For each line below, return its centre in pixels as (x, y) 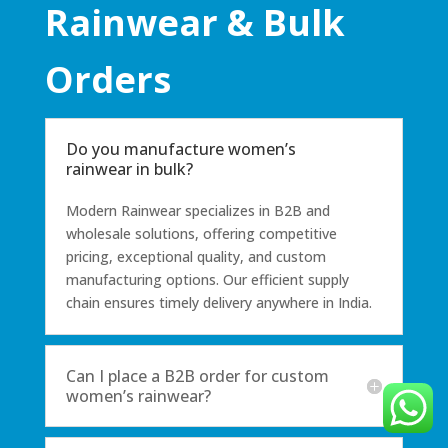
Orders (107, 79)
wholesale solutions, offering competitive (201, 233)
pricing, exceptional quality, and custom (195, 256)
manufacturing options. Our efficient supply (207, 279)
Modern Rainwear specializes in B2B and (197, 210)
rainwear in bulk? (129, 168)
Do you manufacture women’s (180, 148)
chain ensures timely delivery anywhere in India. (218, 302)
